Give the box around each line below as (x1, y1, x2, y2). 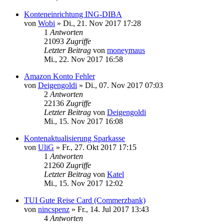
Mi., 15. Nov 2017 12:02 (44, 178, 123, 187)
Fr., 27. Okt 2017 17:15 (62, 142, 136, 151)
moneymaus (107, 45, 145, 54)
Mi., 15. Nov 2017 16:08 (44, 116, 123, 125)
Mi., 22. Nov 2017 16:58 (44, 54, 123, 63)
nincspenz (38, 204, 69, 213)
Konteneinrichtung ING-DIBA (24, 9, 122, 18)
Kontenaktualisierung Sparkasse (24, 133, 125, 142)
